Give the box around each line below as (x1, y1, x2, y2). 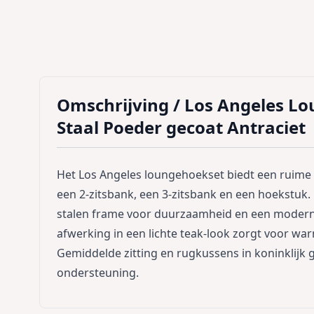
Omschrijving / (57, 93, 184, 116)
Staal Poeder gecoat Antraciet (57, 115, 306, 139)
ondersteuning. (57, 264, 139, 280)
